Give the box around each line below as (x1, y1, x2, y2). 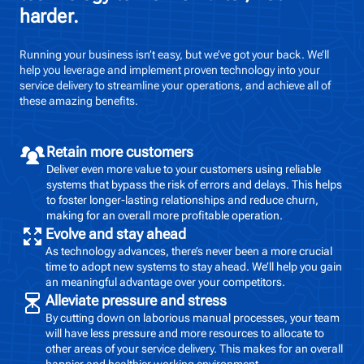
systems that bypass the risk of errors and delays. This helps (46, 177, 342, 191)
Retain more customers (46, 142, 193, 160)
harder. (19, 4, 79, 28)
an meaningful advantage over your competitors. (45, 275, 285, 288)
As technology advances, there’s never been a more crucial (45, 244, 332, 258)
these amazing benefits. (19, 93, 138, 107)
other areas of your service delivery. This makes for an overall (45, 341, 343, 355)
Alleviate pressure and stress (45, 291, 227, 309)
